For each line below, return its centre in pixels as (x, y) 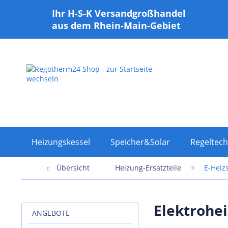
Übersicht (73, 168)
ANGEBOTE (51, 213)
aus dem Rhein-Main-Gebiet (116, 25)
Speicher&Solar (140, 142)
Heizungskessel (61, 142)
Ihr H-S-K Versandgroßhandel (119, 13)
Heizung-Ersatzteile (148, 168)
